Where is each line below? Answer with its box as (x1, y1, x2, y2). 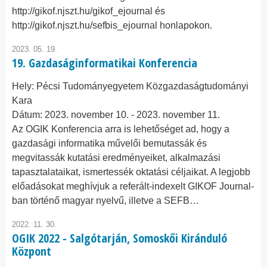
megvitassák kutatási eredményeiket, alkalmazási (12, 153, 221, 163)
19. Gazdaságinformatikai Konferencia (12, 55, 197, 71)
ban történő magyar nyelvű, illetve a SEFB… (12, 195, 199, 206)
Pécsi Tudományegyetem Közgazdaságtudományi (36, 81, 249, 91)
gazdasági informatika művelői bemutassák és (12, 138, 207, 148)
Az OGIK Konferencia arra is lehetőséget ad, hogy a (12, 124, 229, 134)
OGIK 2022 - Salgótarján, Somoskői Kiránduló (12, 230, 227, 246)
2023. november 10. (45, 110, 129, 120)
